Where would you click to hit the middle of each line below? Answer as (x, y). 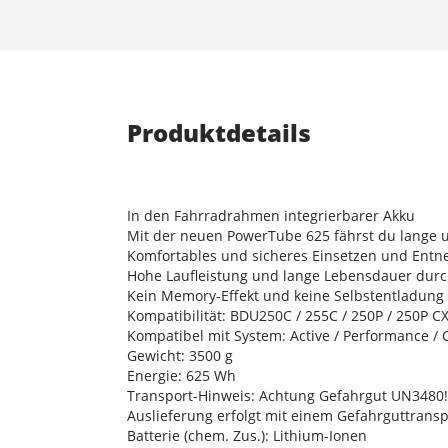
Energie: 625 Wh (181, 375)
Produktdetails (219, 132)
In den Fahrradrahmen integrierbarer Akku (271, 215)
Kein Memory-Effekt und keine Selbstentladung (285, 295)
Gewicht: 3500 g (180, 355)
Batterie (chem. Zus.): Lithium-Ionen (247, 435)
